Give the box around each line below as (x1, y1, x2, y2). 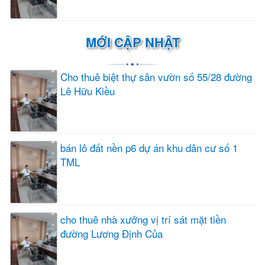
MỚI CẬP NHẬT (85, 32, 180, 51)
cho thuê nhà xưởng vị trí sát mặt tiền (60, 212, 226, 227)
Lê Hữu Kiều (60, 83, 115, 98)
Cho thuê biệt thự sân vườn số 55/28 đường (60, 69, 252, 84)
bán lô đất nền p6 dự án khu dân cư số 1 (60, 140, 238, 156)
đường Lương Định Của (60, 226, 163, 241)
